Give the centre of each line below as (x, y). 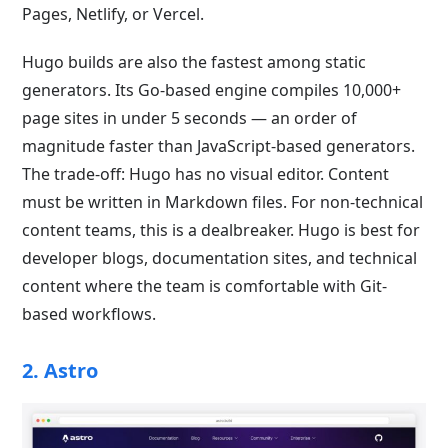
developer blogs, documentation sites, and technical (220, 258)
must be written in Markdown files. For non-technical (223, 202)
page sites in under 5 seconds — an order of (190, 118)
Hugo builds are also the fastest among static (194, 62)
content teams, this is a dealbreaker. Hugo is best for (221, 230)
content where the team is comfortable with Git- (205, 286)
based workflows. (89, 314)
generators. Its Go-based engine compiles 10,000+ (212, 90)
